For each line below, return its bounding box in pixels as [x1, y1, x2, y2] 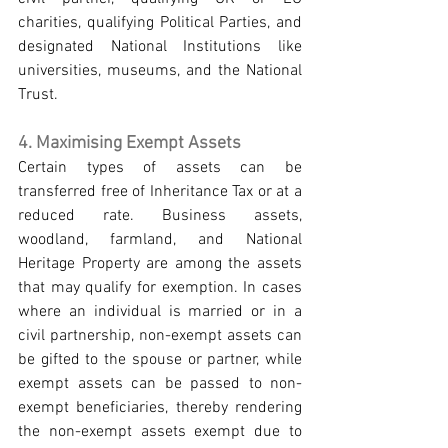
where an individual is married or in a [18, 302, 302, 322]
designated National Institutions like [18, 37, 302, 57]
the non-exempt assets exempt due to [18, 422, 302, 442]
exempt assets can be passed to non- [18, 374, 302, 394]
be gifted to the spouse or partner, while [18, 350, 302, 370]
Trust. [18, 85, 58, 105]
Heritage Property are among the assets [18, 254, 302, 274]
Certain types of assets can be [18, 158, 302, 178]
